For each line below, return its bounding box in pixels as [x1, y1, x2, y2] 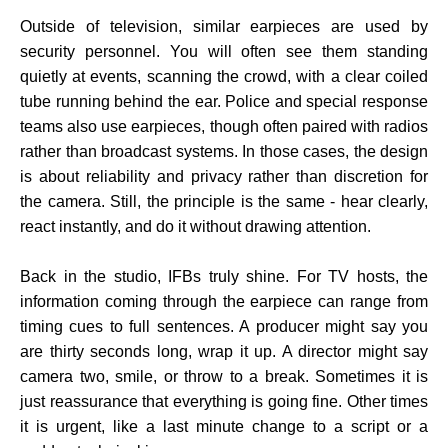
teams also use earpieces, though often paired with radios [20, 118, 428, 136]
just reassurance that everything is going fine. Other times [20, 393, 428, 411]
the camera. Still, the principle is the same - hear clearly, [20, 193, 428, 211]
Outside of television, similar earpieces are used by [20, 18, 428, 36]
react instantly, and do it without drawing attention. [20, 218, 371, 236]
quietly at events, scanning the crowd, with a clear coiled [20, 68, 428, 86]
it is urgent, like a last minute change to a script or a [20, 418, 428, 436]
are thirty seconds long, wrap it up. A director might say [20, 343, 428, 361]
